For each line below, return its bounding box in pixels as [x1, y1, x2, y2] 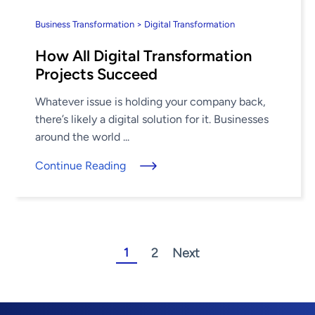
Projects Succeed [35, 65, 157, 84]
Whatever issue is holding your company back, [35, 95, 266, 108]
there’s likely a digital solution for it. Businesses [35, 112, 269, 126]
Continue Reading [35, 159, 126, 172]
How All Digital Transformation [35, 46, 252, 65]
